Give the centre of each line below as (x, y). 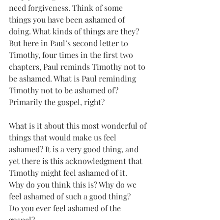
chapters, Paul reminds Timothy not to (78, 67)
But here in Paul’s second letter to (69, 43)
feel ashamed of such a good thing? (70, 196)
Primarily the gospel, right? (57, 102)
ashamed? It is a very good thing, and (75, 149)
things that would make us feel (64, 137)
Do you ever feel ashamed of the (66, 208)
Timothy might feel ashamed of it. (69, 173)
